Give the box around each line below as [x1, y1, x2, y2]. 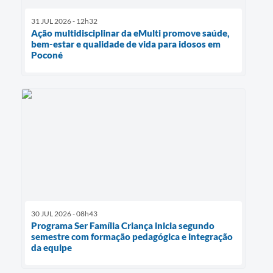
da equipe [31, 242, 72, 253]
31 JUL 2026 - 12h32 [31, 16, 97, 26]
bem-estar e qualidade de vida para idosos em [31, 38, 221, 50]
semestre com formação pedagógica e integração [31, 231, 233, 243]
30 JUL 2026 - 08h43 [31, 209, 97, 219]
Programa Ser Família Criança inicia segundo [31, 220, 214, 232]
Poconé [31, 49, 63, 61]
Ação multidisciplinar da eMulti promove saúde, [31, 27, 230, 39]
